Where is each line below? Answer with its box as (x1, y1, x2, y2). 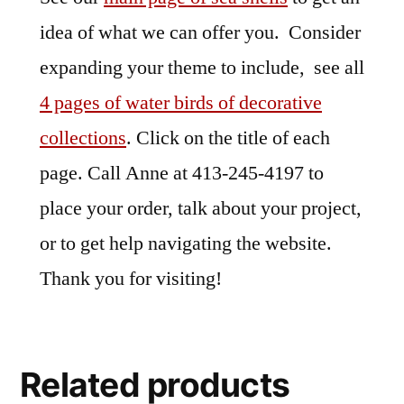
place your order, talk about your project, (40, 196, 362, 222)
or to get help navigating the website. (40, 231, 336, 257)
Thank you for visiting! (40, 266, 222, 292)
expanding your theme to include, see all (40, 55, 364, 81)
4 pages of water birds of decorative (40, 90, 322, 116)
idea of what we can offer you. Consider (40, 20, 361, 46)
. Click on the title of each (126, 125, 330, 151)
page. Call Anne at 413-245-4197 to (40, 161, 324, 187)
